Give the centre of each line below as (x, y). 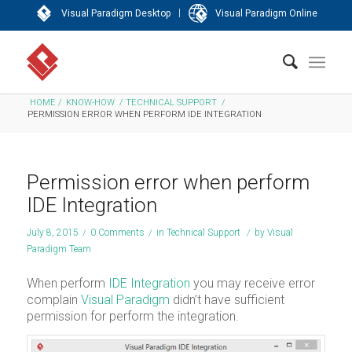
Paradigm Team (59, 249)
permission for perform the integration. (132, 316)
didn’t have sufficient (227, 299)
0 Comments (117, 233)
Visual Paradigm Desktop (116, 13)
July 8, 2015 (52, 233)
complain (53, 299)
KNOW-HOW (90, 103)
